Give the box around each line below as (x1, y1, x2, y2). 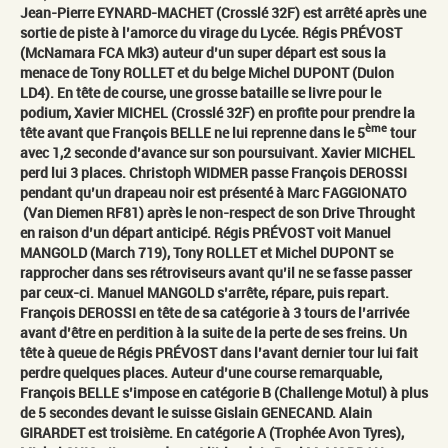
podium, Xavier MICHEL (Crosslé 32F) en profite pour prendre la (20, 102, 415, 122)
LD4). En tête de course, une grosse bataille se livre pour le (20, 82, 381, 102)
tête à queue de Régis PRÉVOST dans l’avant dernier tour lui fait (20, 342, 418, 362)
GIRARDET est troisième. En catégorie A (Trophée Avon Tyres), (20, 422, 404, 442)
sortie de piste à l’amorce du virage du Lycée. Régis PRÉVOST (20, 22, 402, 42)
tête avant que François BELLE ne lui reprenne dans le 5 (20, 122, 365, 142)
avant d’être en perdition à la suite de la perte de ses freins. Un (20, 322, 407, 342)
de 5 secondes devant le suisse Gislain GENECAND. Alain (20, 402, 372, 422)
